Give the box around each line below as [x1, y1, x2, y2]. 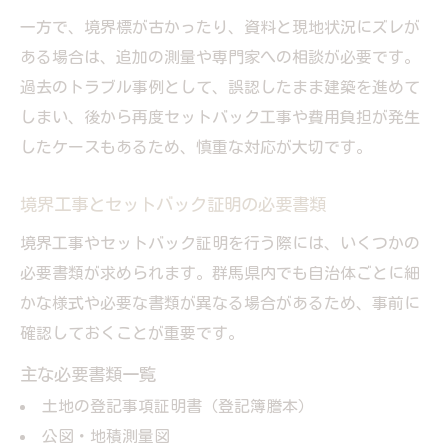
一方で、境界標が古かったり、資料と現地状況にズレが [20, 18, 420, 35]
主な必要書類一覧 [20, 365, 156, 383]
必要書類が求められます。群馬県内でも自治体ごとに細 [20, 264, 420, 281]
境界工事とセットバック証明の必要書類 [20, 195, 326, 213]
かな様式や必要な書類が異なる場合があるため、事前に [20, 294, 420, 311]
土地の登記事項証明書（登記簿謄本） [41, 397, 314, 414]
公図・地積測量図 [41, 427, 170, 444]
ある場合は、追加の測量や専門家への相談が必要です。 [20, 48, 420, 65]
